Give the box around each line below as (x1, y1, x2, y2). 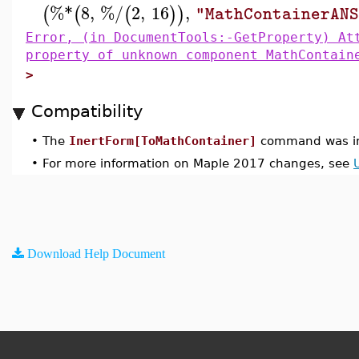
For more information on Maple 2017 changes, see (42, 156, 353, 170)
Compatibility (31, 101, 143, 121)
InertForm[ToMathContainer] (69, 134, 256, 147)
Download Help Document (27, 247, 165, 260)
